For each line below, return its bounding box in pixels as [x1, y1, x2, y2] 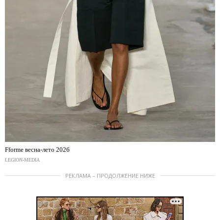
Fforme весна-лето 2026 [5, 145, 70, 153]
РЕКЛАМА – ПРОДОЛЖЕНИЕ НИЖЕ [65, 171, 155, 179]
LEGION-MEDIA [5, 157, 40, 163]
